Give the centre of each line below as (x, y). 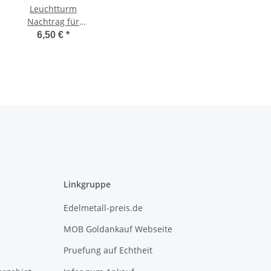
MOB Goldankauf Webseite (118, 229)
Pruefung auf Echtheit (108, 250)
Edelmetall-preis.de (103, 207)
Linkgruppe (87, 184)
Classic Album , (53, 34)
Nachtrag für (53, 22)
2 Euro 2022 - (53, 47)
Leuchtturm (53, 9)
